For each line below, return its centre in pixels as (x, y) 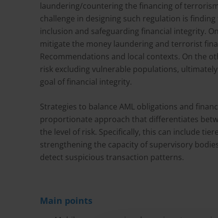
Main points (66, 200)
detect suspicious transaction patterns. (112, 157)
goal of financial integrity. (86, 82)
